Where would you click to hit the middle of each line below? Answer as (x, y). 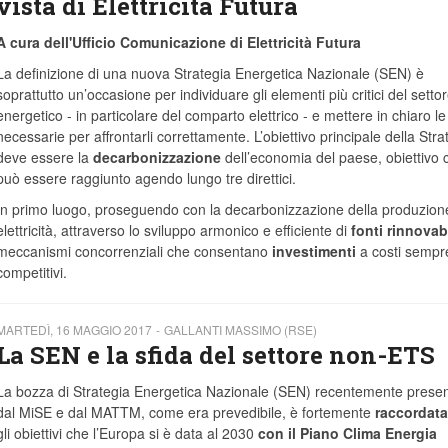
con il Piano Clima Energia (347, 433)
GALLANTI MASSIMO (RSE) (240, 330)
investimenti (313, 251)
